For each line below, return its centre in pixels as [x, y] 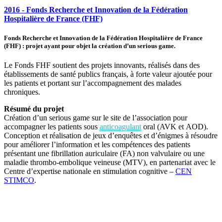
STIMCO [19, 180]
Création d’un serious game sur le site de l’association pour [96, 118]
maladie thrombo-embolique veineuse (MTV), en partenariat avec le [110, 163]
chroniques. [22, 92]
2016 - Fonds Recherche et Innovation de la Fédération [96, 9]
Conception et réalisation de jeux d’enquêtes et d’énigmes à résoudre [111, 136]
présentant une [28, 154]
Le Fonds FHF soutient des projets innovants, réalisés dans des [102, 65]
